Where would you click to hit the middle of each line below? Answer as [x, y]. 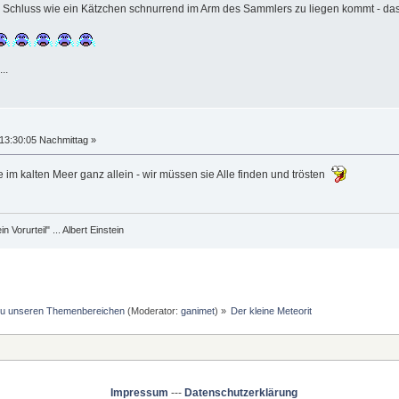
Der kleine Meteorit [272, 311]
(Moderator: [152, 311]
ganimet [197, 311]
